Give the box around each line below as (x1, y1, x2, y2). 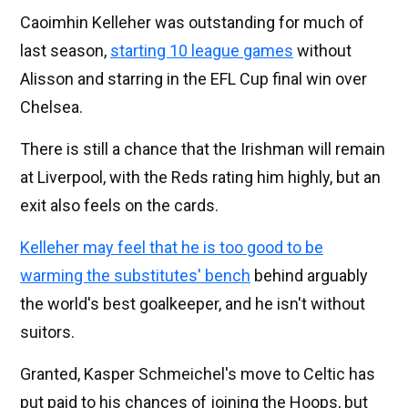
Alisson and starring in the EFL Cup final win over (20, 69, 367, 89)
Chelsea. (20, 97, 83, 117)
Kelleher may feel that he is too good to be (20, 238, 323, 258)
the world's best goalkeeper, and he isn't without (20, 294, 365, 314)
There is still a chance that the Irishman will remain (20, 139, 385, 159)
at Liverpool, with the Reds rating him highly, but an (20, 168, 381, 188)
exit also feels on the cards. (20, 196, 219, 216)
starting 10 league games (110, 41, 293, 61)
